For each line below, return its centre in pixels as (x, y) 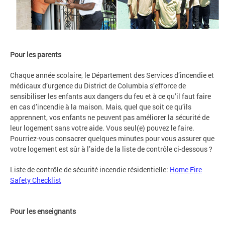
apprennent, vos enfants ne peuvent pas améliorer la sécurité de (110, 117)
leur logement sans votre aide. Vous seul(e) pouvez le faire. (102, 128)
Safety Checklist (36, 180)
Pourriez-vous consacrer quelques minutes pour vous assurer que (112, 138)
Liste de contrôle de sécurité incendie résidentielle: (90, 169)
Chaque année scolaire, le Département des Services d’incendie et (112, 75)
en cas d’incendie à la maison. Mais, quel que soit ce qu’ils (101, 106)
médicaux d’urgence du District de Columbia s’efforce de (98, 85)
